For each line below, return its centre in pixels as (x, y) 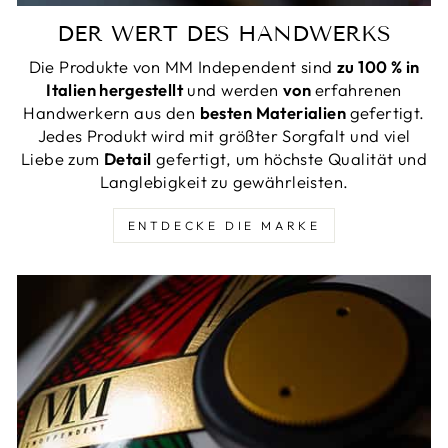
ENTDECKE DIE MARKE (224, 225)
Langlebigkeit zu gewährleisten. (224, 181)
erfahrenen (358, 89)
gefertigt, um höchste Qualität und (289, 158)
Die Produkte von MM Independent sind (182, 66)
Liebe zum (62, 158)
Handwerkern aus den (111, 112)
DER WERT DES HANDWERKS (224, 33)
